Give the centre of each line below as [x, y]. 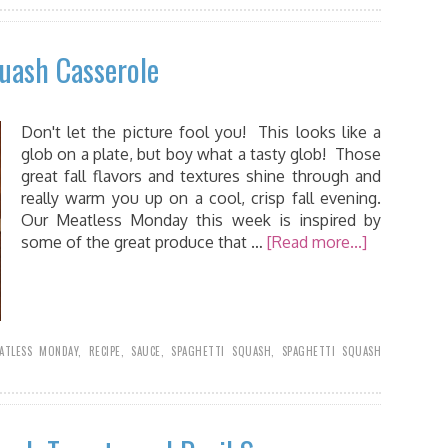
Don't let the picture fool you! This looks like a [201, 132]
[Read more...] [317, 242]
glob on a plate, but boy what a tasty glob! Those [201, 154]
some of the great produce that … [144, 242]
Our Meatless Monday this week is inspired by [201, 220]
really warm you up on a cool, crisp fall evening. [201, 198]
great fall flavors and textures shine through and [201, 176]
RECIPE [104, 351]
